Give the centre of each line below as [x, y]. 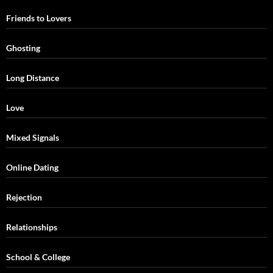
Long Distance [33, 77]
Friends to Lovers [39, 18]
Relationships [32, 227]
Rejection [24, 197]
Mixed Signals [33, 137]
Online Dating [32, 167]
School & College [38, 257]
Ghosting [23, 48]
